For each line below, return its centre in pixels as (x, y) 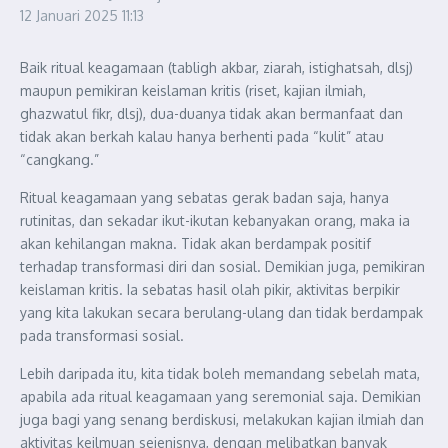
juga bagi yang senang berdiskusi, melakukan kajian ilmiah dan (222, 419)
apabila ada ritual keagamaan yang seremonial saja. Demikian (220, 396)
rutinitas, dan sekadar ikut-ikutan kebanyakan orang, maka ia (215, 220)
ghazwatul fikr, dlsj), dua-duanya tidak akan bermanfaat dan (211, 113)
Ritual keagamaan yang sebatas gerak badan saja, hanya (204, 197)
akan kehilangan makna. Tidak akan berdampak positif (195, 243)
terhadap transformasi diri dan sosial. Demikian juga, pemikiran (222, 266)
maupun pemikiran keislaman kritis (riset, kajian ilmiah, (193, 90)
